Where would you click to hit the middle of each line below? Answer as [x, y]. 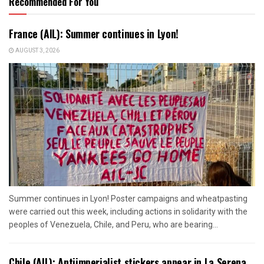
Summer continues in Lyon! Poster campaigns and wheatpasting [128, 199]
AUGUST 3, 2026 [37, 51]
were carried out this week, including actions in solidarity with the [128, 212]
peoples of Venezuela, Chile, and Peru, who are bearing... [113, 225]
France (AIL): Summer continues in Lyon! [94, 34]
